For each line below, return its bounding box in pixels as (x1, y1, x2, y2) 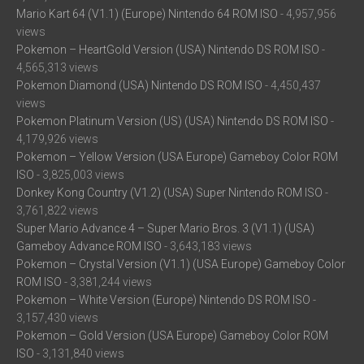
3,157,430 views (16, 310, 98, 324)
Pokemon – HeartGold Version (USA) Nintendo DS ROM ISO (16, 42, 319, 56)
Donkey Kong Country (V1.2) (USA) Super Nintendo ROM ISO (16, 185, 323, 199)
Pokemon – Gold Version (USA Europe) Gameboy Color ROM (16, 328, 328, 342)
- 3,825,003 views (34, 167, 124, 181)
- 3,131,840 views (34, 346, 124, 360)
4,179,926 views (16, 132, 98, 145)
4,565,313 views (16, 60, 98, 74)
